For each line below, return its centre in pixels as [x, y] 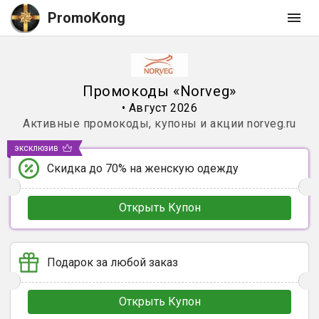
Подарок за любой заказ [113, 262]
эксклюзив [36, 148]
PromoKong [87, 18]
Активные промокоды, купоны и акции [134, 124]
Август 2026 [163, 108]
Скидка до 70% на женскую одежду [143, 168]
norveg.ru [272, 124]
